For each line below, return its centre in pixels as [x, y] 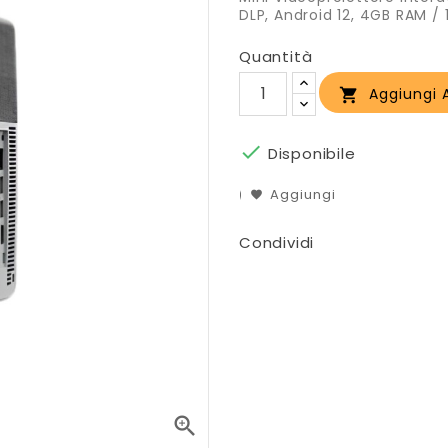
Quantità [276, 56]
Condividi [277, 242]
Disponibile [309, 154]
